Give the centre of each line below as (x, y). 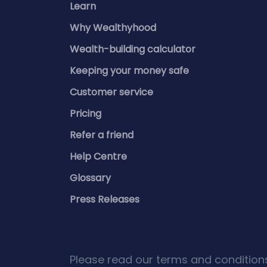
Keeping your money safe (129, 71)
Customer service (111, 92)
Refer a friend (102, 135)
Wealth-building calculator (133, 49)
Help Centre (98, 156)
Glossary (90, 178)
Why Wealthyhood (113, 28)
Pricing (86, 114)
